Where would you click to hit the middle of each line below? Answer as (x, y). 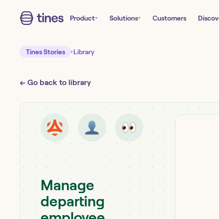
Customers (169, 18)
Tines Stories (45, 52)
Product (82, 18)
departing (73, 201)
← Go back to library (55, 82)
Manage (67, 185)
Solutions (124, 18)
